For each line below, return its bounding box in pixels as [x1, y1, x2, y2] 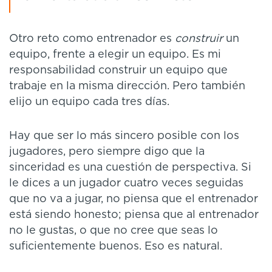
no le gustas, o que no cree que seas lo [9, 225, 218, 236]
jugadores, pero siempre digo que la [9, 146, 205, 157]
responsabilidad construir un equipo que [9, 64, 228, 76]
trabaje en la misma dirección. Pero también [9, 80, 245, 92]
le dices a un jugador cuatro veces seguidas [9, 177, 243, 189]
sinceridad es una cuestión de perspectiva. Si [9, 161, 251, 173]
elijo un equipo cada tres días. [9, 96, 169, 107]
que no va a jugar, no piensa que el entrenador [9, 193, 258, 205]
